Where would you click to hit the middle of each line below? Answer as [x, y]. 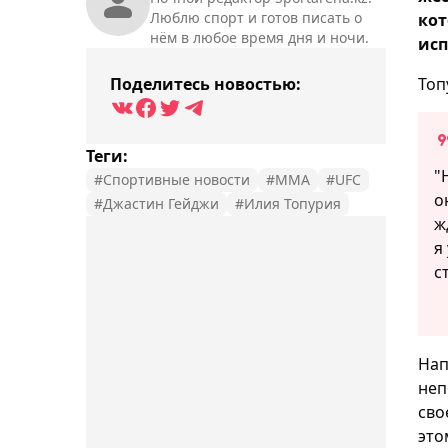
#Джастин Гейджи [156, 203]
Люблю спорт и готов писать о [256, 17]
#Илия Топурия [288, 203]
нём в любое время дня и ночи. [259, 37]
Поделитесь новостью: [205, 83]
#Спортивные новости [172, 179]
